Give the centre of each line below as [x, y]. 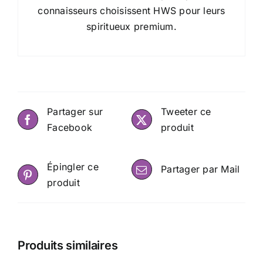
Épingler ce [73, 166]
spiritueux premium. [131, 26]
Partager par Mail [200, 169]
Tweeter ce [186, 111]
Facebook [70, 127]
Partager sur [75, 111]
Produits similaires [68, 245]
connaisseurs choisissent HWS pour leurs [131, 11]
